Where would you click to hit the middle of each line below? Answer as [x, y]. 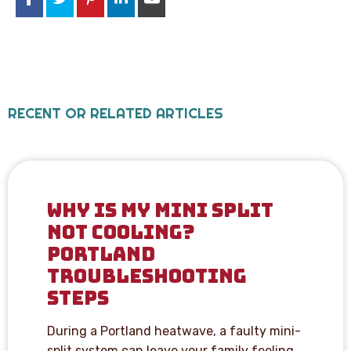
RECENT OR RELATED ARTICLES [116, 113]
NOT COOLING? [121, 232]
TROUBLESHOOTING [147, 276]
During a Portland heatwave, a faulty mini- [174, 331]
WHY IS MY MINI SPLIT [160, 210]
